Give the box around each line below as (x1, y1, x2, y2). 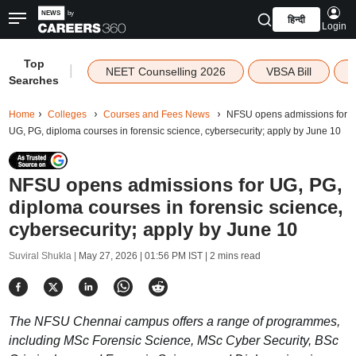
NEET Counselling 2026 (105, 65, 226, 78)
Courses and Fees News (103, 109, 210, 120)
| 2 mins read (202, 250, 261, 261)
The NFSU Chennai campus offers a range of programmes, (8, 315, 340, 328)
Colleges (47, 109, 87, 120)
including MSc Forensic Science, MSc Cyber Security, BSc (8, 334, 339, 347)
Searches (9, 74, 60, 87)
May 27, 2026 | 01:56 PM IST (78, 250, 203, 261)
